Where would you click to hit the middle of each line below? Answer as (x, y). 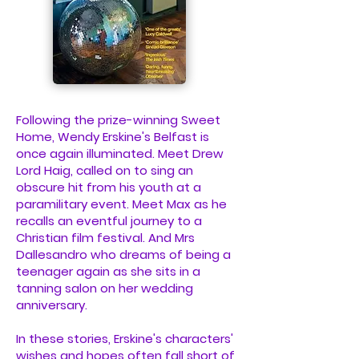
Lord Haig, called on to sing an (105, 170)
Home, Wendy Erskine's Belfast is (113, 137)
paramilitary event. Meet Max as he (121, 204)
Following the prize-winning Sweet (118, 120)
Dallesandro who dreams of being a (123, 254)
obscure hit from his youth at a (109, 187)
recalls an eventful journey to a (109, 221)
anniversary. (52, 305)
